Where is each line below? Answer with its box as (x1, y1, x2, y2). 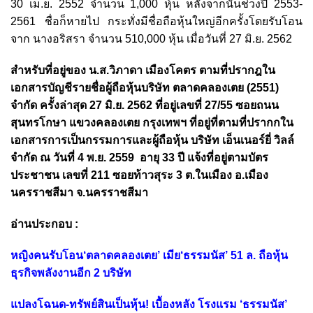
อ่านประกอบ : (10, 217, 78, 230)
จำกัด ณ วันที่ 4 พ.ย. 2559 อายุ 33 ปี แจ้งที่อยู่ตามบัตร (10, 151, 268, 163)
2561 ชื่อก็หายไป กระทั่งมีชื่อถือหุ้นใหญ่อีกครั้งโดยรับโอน (10, 15, 303, 27)
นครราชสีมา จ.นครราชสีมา (10, 186, 148, 198)
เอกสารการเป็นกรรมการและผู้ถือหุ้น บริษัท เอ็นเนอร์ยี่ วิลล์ (10, 133, 294, 146)
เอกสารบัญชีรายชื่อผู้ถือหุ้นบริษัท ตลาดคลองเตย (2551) (10, 81, 279, 94)
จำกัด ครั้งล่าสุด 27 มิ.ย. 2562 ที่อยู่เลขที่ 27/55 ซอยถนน (10, 99, 279, 111)
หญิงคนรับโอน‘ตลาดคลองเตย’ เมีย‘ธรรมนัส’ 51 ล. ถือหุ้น (10, 249, 288, 261)
